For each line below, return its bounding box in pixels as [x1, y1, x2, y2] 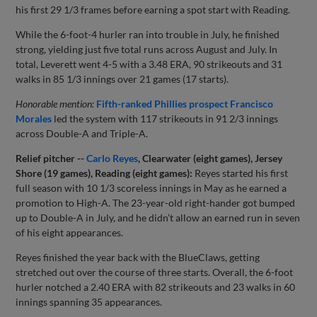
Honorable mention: [16, 98, 95, 110]
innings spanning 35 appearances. [16, 296, 163, 309]
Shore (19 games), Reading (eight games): [16, 167, 193, 180]
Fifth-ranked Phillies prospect [96, 98, 229, 110]
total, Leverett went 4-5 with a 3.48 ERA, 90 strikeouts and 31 [16, 58, 283, 71]
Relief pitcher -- [16, 152, 87, 165]
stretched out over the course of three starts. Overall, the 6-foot [16, 266, 294, 279]
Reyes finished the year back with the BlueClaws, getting [16, 251, 260, 264]
